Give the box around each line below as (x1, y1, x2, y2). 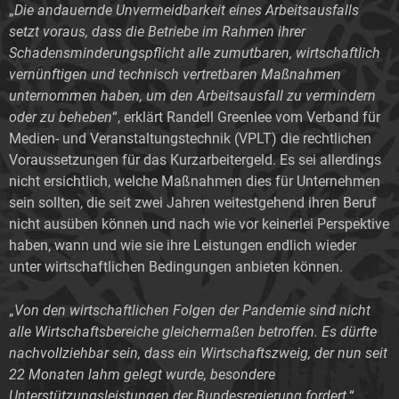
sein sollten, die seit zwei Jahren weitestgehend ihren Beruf (9, 193, 377, 211)
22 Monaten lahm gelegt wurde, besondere (9, 365, 275, 383)
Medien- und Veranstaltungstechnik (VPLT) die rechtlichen (9, 129, 371, 147)
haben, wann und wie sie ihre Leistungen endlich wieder (9, 236, 356, 254)
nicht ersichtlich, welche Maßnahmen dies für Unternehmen (9, 172, 380, 190)
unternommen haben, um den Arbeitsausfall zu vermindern (9, 86, 376, 104)
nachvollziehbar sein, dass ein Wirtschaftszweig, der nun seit (9, 344, 387, 362)
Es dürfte (322, 322, 377, 340)
